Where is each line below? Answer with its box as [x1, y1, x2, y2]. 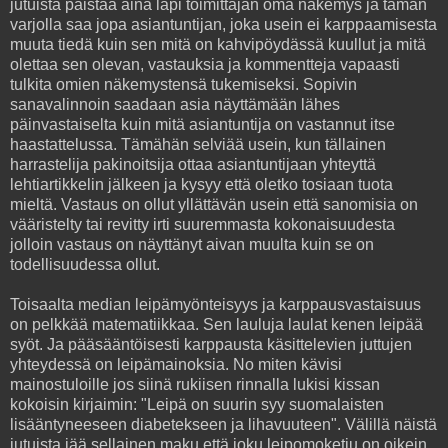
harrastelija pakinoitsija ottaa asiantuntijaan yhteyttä [10, 155, 376, 173]
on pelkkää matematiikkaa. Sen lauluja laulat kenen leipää [10, 315, 423, 333]
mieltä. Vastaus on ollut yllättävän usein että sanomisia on [10, 195, 418, 213]
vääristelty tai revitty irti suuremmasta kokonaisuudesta [10, 215, 395, 233]
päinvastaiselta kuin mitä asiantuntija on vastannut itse [10, 115, 395, 133]
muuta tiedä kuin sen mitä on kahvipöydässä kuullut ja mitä [10, 35, 426, 53]
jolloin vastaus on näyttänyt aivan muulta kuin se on [10, 235, 374, 253]
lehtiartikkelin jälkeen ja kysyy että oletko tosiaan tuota [10, 175, 393, 193]
